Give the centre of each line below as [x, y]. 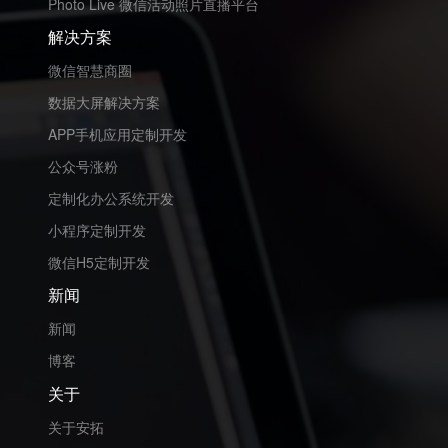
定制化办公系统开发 [111, 197]
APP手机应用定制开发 [117, 134]
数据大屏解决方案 [104, 102]
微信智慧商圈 [90, 70]
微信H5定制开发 [99, 261]
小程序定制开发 [97, 229]
